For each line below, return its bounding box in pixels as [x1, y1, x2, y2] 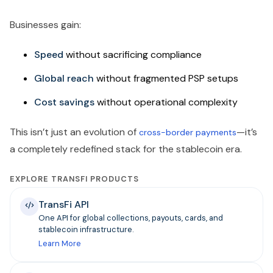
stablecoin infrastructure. [38, 224, 133, 235]
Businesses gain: [10, 18, 81, 32]
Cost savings [34, 96, 94, 109]
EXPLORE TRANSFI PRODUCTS [10, 174, 139, 185]
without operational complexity [94, 96, 238, 109]
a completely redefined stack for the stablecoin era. [10, 143, 242, 156]
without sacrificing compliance [63, 48, 202, 62]
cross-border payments [139, 127, 236, 138]
